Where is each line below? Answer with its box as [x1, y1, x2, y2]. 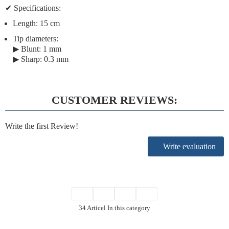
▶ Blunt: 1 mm [13, 44, 61, 53]
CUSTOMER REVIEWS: [52, 94, 177, 106]
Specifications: [14, 4, 61, 12]
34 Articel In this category [79, 204, 150, 212]
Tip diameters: [13, 34, 58, 43]
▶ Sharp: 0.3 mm [13, 55, 68, 63]
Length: [13, 19, 38, 28]
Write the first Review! [5, 122, 78, 130]
